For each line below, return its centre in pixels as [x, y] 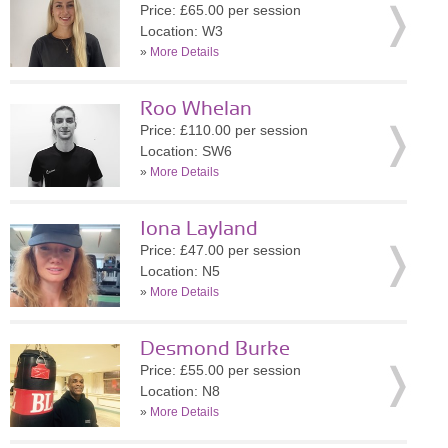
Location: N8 [180, 391]
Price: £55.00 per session [220, 370]
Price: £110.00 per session [224, 130]
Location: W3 [181, 31]
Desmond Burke [215, 349]
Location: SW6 [186, 151]
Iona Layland [199, 229]
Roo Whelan [196, 109]
